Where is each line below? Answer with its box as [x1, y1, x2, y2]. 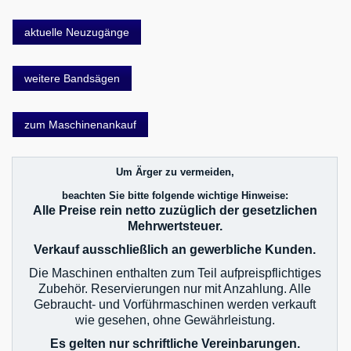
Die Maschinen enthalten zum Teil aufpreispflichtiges [28, 266, 321, 280]
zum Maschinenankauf [24, 118, 136, 131]
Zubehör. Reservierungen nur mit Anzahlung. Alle [38, 281, 311, 295]
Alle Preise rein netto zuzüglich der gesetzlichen [32, 203, 317, 217]
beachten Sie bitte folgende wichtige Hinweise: [61, 189, 288, 201]
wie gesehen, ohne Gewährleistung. [74, 313, 275, 327]
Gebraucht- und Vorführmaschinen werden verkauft [34, 297, 316, 311]
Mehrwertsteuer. [127, 219, 223, 233]
